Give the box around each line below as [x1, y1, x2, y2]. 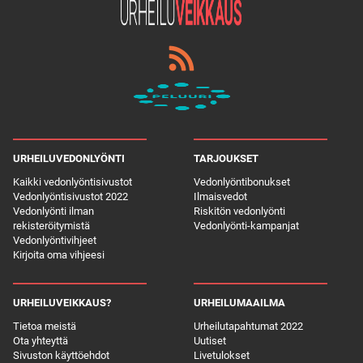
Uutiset [194, 335, 226, 348]
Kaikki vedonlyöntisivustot [13, 175, 132, 188]
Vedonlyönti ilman [13, 204, 94, 217]
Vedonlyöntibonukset [194, 175, 290, 188]
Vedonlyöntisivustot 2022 [13, 190, 128, 203]
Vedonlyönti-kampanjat [194, 219, 299, 232]
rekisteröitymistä [13, 219, 90, 232]
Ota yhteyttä [13, 335, 68, 348]
